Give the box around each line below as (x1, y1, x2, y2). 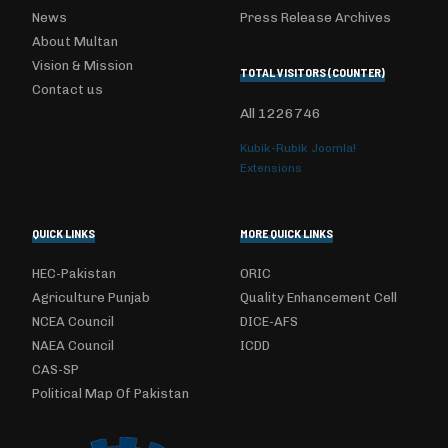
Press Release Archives (240, 10, 391, 25)
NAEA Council (32, 338, 114, 353)
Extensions (240, 161, 302, 175)
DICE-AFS (240, 314, 298, 329)
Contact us (32, 82, 103, 97)
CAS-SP (32, 362, 79, 377)
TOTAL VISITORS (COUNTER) (240, 65, 385, 79)
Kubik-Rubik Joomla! (240, 141, 356, 155)
